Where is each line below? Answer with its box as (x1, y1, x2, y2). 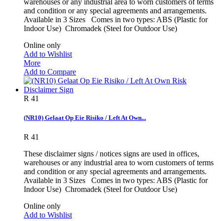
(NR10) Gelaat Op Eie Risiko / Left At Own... (24, 114, 146, 122)
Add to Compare (24, 67, 76, 76)
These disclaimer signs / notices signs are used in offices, (24, 149, 199, 158)
